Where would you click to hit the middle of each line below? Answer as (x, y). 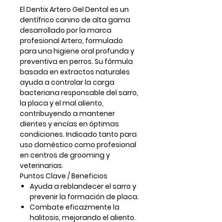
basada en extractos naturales (75, 72)
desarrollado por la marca (66, 30)
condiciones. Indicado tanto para (78, 135)
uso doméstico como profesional (78, 145)
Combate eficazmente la (75, 207)
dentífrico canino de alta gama (75, 20)
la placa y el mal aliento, (62, 103)
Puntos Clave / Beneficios (64, 176)
